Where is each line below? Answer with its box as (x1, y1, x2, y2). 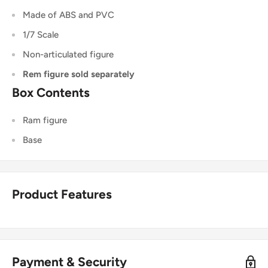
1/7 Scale (23, 29, 59, 40)
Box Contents (12, 84, 90, 100)
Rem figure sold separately (23, 68, 135, 80)
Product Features (12, 187, 112, 202)
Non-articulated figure (23, 48, 114, 60)
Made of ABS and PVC (23, 9, 114, 20)
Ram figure (23, 115, 67, 126)
